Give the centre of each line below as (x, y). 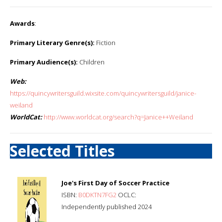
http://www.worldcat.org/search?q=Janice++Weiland (118, 117)
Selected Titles (62, 151)
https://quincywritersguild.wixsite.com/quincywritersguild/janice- (103, 93)
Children (91, 62)
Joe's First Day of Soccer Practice (115, 183)
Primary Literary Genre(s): (52, 42)
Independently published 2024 (107, 206)
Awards (22, 23)
